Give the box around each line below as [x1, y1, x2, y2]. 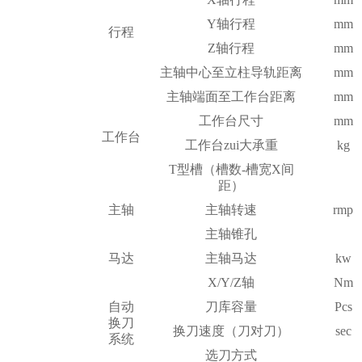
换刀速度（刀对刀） [173, 324, 290, 338]
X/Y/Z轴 [208, 276, 255, 289]
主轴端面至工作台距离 [166, 90, 297, 103]
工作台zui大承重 [184, 138, 278, 152]
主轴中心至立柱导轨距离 [160, 65, 303, 79]
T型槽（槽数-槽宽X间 [168, 162, 294, 176]
